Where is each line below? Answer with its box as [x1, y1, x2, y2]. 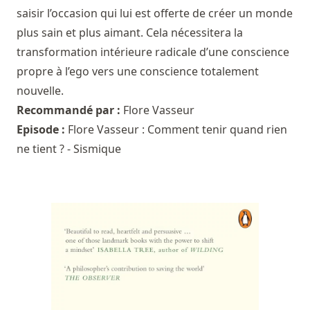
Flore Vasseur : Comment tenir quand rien [68, 122, 287, 138]
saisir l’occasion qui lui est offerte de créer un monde [17, 6, 293, 21]
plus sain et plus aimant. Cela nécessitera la [17, 25, 243, 41]
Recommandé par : [17, 102, 123, 118]
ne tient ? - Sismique [17, 141, 121, 157]
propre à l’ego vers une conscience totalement [17, 64, 259, 80]
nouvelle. [17, 83, 64, 99]
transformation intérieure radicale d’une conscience [17, 44, 289, 60]
